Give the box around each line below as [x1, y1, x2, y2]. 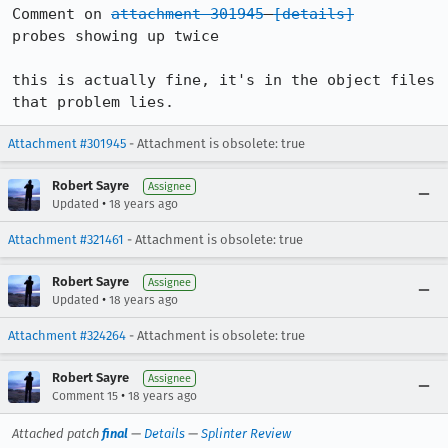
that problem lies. [12, 93, 174, 111]
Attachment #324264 [8, 328, 126, 343]
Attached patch [12, 426, 102, 441]
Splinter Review [201, 426, 291, 441]
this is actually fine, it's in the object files [12, 71, 435, 89]
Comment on [12, 5, 111, 23]
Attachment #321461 [8, 232, 124, 247]
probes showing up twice [12, 27, 219, 45]
